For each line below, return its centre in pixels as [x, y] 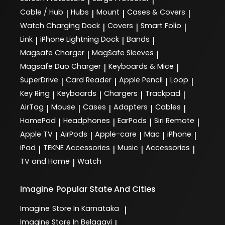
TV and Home [45, 161]
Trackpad [163, 94]
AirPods [74, 134]
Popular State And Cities [106, 189]
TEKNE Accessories [77, 148]
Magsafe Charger [52, 53]
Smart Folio [161, 26]
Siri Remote [174, 121]
